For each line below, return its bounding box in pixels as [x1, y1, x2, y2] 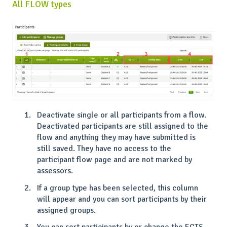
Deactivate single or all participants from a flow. [37, 110, 206, 121]
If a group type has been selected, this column [37, 182, 198, 193]
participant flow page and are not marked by [37, 155, 192, 165]
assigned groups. [37, 205, 96, 215]
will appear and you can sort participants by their [37, 194, 207, 204]
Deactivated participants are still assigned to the [37, 121, 208, 132]
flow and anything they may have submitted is [37, 132, 196, 143]
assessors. [37, 166, 73, 176]
